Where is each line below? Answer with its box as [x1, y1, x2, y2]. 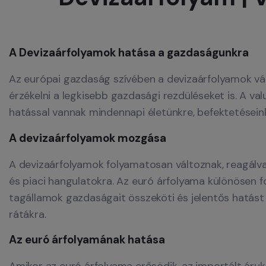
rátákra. [9, 207, 46, 221]
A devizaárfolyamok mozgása [9, 130, 166, 145]
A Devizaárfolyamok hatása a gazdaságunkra [9, 45, 249, 61]
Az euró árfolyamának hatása [9, 232, 165, 248]
